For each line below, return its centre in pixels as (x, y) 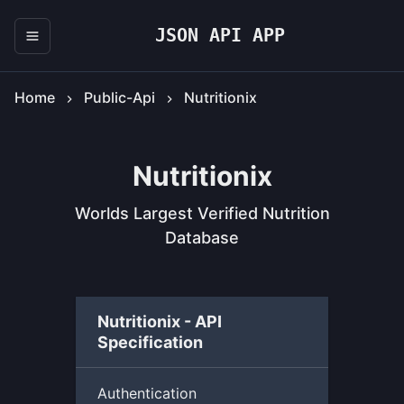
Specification (150, 342)
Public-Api (119, 97)
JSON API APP (220, 36)
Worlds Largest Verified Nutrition (202, 213)
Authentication (147, 393)
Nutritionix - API (160, 321)
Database (202, 238)
